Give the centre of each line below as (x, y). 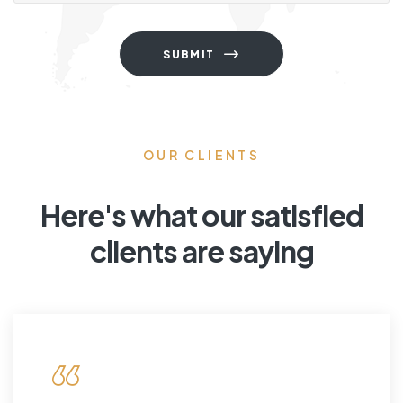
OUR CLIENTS (201, 155)
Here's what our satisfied (201, 215)
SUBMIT (189, 55)
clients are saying (201, 251)
